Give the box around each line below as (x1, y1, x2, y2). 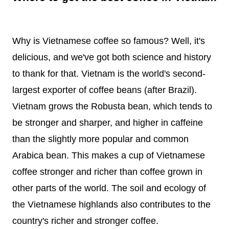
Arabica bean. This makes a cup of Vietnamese (12, 150, 205, 161)
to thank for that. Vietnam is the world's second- (12, 68, 205, 79)
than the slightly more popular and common (12, 134, 189, 145)
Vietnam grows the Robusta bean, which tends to (12, 101, 212, 112)
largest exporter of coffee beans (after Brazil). (12, 85, 197, 96)
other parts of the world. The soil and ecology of (12, 183, 206, 194)
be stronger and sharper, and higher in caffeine (12, 118, 203, 128)
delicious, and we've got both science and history (12, 52, 211, 63)
